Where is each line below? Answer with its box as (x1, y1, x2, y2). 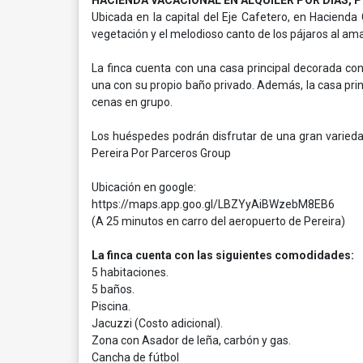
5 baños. (92, 283, 135, 296)
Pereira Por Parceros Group (92, 147, 231, 160)
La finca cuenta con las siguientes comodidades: (92, 249, 354, 262)
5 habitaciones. (92, 266, 169, 279)
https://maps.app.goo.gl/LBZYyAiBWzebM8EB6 (92, 198, 335, 211)
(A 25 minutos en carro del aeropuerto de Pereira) (92, 215, 345, 228)
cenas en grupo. (92, 96, 173, 109)
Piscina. (92, 300, 130, 313)
